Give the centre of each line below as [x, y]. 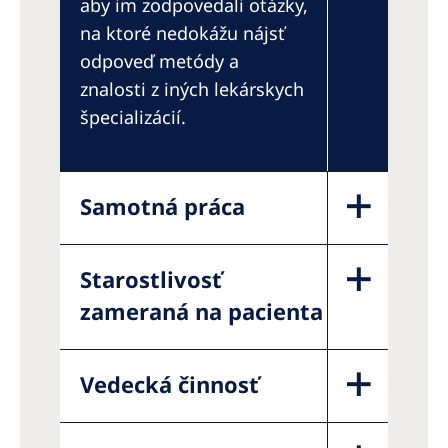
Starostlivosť [151, 278]
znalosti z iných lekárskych [192, 88]
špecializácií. [133, 116]
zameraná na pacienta [201, 310]
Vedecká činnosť [169, 383]
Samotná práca [162, 205]
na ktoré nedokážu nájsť [182, 32]
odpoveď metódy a [159, 60]
